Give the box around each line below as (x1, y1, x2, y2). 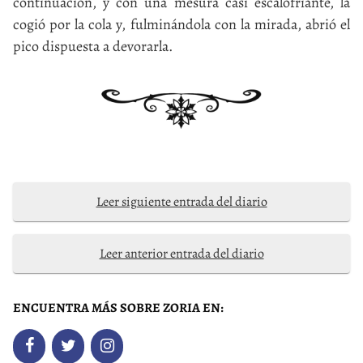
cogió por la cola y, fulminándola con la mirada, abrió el (13, 15, 350, 34)
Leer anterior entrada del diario (99, 244, 264, 263)
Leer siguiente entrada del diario (96, 192, 267, 211)
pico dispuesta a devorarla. (13, 36, 173, 56)
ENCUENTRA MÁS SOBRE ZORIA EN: (13, 298, 224, 317)
